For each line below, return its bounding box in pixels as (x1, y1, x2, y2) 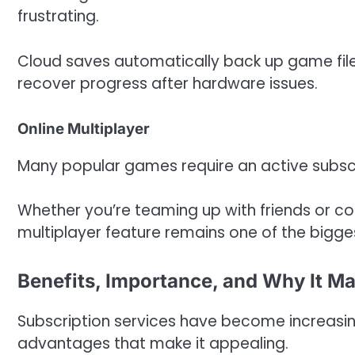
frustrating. (17, 6, 99, 28)
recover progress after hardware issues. (17, 73, 318, 94)
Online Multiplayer (17, 119, 150, 138)
